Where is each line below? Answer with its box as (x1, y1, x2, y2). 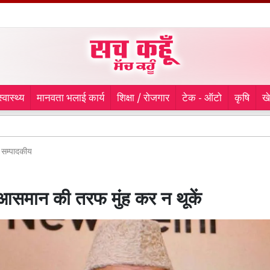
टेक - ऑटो (181, 92, 222, 105)
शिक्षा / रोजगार (116, 92, 169, 105)
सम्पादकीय (1, 146, 32, 158)
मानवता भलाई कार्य (36, 92, 104, 105)
